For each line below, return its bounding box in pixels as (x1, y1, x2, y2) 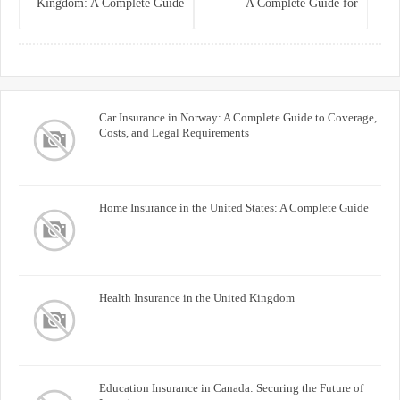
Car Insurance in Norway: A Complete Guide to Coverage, (99, 110, 377, 124)
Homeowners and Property (223, 14, 358, 29)
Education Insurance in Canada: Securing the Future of (99, 380, 363, 395)
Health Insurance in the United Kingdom (99, 290, 295, 304)
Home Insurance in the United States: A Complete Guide (99, 200, 369, 214)
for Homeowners (98, 14, 184, 29)
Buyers (323, 33, 358, 47)
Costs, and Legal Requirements (99, 125, 249, 139)
